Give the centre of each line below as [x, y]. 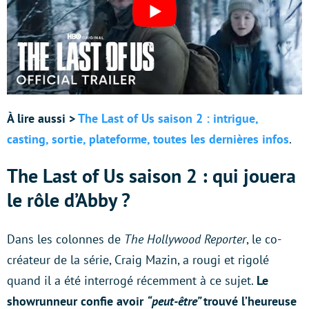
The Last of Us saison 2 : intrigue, [168, 119]
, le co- [264, 239]
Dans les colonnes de [66, 239]
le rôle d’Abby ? [69, 200]
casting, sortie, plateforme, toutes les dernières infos [148, 139]
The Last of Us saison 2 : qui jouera [151, 176]
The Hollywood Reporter [185, 239]
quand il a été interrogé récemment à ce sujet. [132, 281]
